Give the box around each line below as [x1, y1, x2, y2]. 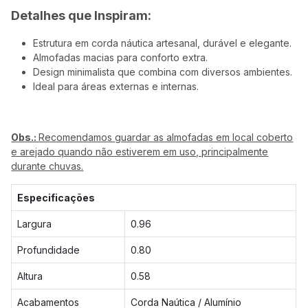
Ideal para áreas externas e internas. [33, 80, 199, 92]
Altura [17, 270, 43, 282]
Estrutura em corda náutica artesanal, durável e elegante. [33, 37, 292, 49]
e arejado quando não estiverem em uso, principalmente [11, 146, 269, 157]
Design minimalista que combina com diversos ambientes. [33, 66, 293, 78]
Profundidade [17, 244, 80, 256]
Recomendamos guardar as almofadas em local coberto [38, 131, 294, 143]
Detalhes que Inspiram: [11, 8, 152, 23]
